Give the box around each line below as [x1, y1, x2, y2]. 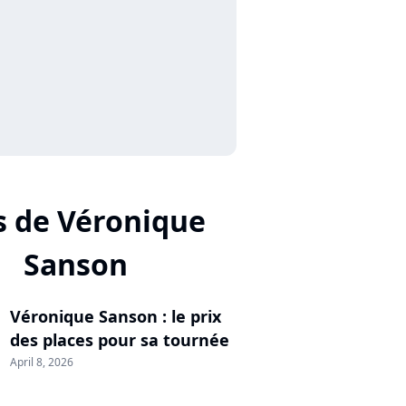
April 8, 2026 [10, 354, 73, 370]
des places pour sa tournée [10, 329, 229, 351]
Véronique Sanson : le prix [10, 305, 221, 327]
